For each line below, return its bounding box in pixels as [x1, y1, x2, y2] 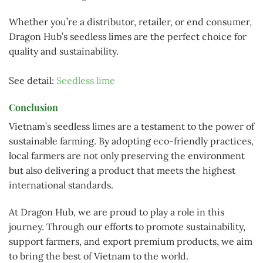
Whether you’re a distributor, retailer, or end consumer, [9, 15, 252, 28]
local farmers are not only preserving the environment [9, 150, 245, 162]
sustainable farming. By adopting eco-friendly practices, [9, 135, 254, 147]
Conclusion [9, 101, 58, 114]
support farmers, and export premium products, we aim [9, 235, 252, 248]
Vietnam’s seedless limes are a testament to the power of [9, 120, 254, 133]
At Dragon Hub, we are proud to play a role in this [9, 206, 224, 218]
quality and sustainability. [9, 45, 119, 57]
